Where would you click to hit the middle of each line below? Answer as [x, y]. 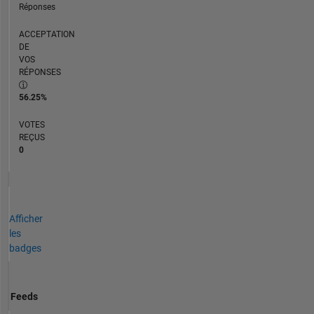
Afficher [26, 219]
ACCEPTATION [47, 34]
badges [25, 248]
